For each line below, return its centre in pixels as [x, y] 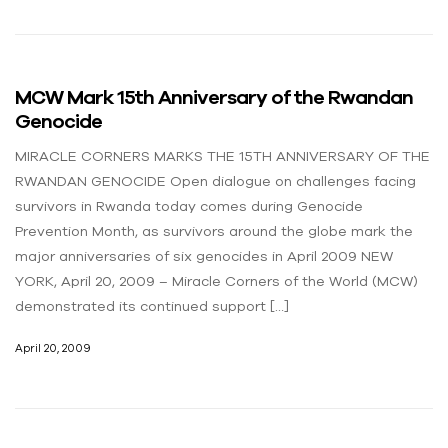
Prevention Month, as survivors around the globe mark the [214, 231]
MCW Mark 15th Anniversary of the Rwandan [214, 97]
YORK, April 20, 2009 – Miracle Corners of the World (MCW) [216, 281]
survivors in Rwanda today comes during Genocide [189, 206]
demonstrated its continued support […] [152, 306]
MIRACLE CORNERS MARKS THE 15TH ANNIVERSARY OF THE [222, 156]
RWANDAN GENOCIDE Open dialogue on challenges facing [215, 181]
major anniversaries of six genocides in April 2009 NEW [204, 256]
